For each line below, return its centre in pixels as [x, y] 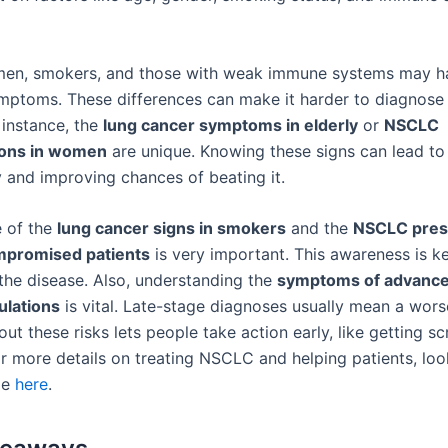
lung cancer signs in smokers [171, 228]
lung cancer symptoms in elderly [230, 124]
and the [319, 228]
